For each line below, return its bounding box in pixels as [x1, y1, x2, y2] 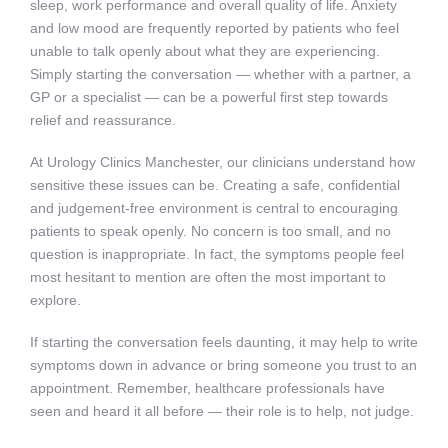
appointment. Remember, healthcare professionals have [30, 380, 385, 397]
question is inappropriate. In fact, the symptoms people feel [30, 246, 404, 262]
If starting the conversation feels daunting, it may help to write [30, 334, 418, 351]
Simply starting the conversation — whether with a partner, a [30, 65, 411, 82]
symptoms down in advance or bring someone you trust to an [30, 357, 417, 374]
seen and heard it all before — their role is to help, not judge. [30, 403, 414, 420]
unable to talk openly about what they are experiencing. [30, 42, 380, 59]
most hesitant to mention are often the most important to [30, 269, 386, 285]
